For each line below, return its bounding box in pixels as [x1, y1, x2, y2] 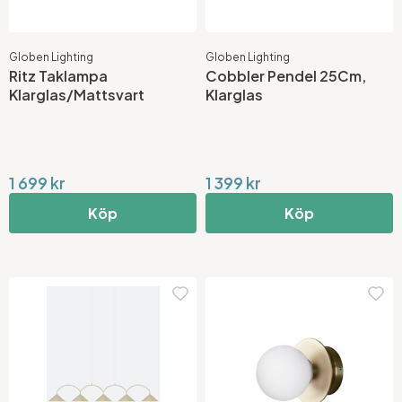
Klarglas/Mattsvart [9, 84, 144, 104]
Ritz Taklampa [9, 66, 108, 85]
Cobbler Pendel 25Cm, [205, 66, 366, 85]
